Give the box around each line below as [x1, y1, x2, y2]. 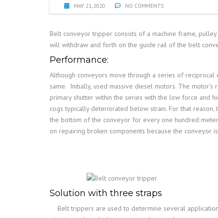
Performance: [50, 54, 109, 65]
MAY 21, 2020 [74, 2, 105, 9]
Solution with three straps [50, 188, 162, 199]
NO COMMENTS [124, 2, 163, 9]
